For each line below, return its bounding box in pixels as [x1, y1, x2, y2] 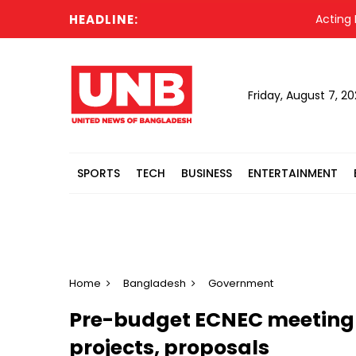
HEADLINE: [69, 11, 138, 28]
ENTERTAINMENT [248, 165, 338, 181]
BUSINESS [181, 165, 232, 181]
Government [208, 276, 273, 291]
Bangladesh [123, 276, 186, 291]
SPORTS [77, 165, 120, 181]
